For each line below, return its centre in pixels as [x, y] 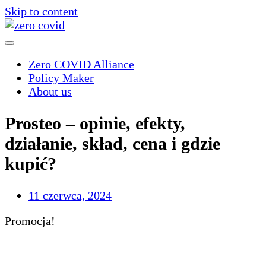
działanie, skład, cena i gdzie [113, 143]
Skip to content [41, 11]
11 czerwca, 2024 [70, 195]
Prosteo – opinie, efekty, [95, 123]
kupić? [31, 163]
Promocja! [30, 221]
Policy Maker [61, 78]
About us [50, 91]
